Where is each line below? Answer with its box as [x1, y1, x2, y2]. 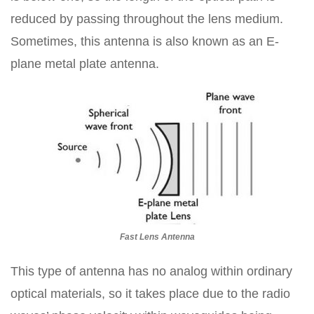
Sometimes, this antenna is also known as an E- [11, 34, 279, 48]
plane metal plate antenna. [11, 57, 159, 71]
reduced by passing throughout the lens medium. [11, 12, 283, 26]
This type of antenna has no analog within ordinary [11, 264, 292, 278]
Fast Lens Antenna [119, 232, 195, 242]
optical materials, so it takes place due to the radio [11, 287, 290, 301]
